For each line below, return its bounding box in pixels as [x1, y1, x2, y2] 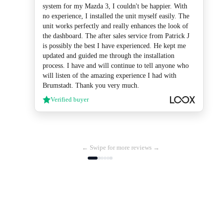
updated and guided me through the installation [43, 52, 174, 60]
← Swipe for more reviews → [81, 144, 160, 152]
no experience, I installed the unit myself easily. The [43, 12, 189, 20]
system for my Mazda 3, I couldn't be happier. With [43, 2, 187, 10]
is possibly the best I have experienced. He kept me [43, 42, 186, 50]
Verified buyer [51, 96, 89, 103]
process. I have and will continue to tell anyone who [43, 62, 189, 70]
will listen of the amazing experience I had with [43, 72, 176, 80]
